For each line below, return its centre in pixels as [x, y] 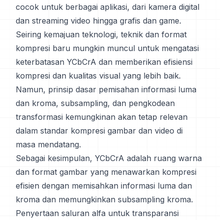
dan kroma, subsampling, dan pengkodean [95, 103]
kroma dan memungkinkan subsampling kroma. [104, 199]
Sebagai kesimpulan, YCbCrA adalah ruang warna [109, 158]
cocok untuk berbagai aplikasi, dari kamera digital [108, 7]
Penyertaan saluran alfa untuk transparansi [97, 213]
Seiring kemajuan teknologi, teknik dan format [101, 34]
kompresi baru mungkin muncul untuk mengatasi [107, 48]
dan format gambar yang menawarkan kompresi [106, 172]
